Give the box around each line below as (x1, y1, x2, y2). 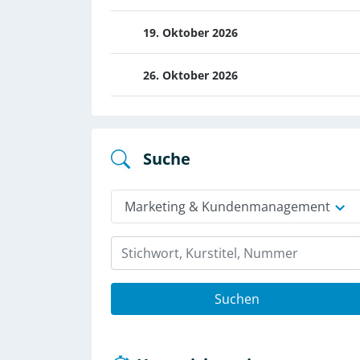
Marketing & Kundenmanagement (125, 198, 330, 215)
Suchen (214, 290, 260, 308)
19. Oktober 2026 (143, 25, 238, 40)
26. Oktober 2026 (143, 67, 238, 83)
